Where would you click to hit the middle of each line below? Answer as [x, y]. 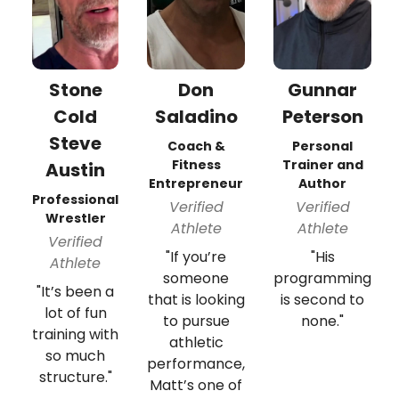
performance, [196, 363]
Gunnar [322, 90]
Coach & [196, 146]
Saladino [196, 116]
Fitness [196, 164]
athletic [196, 342]
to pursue [196, 321]
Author [322, 183]
